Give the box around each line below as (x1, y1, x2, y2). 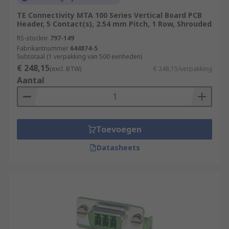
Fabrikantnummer (17, 44, 68, 53)
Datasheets (96, 143, 140, 152)
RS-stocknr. (17, 34, 49, 42)
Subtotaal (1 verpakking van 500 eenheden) (17, 52, 142, 61)
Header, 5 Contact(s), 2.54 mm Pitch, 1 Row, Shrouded (17, 19, 212, 29)
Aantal (17, 75, 44, 86)
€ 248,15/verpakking (153, 64, 212, 73)
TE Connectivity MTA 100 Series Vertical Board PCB (17, 10, 202, 20)
